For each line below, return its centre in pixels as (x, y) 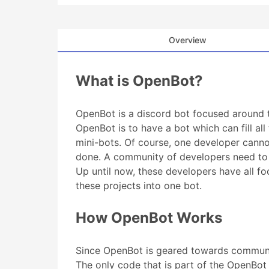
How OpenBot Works (149, 218)
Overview (187, 40)
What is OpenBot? (139, 81)
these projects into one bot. (139, 186)
